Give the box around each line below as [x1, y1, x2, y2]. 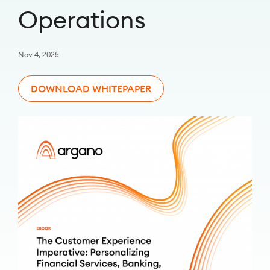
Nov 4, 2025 [18, 50, 59, 59]
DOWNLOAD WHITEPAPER [31, 83, 151, 95]
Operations [18, 4, 146, 35]
